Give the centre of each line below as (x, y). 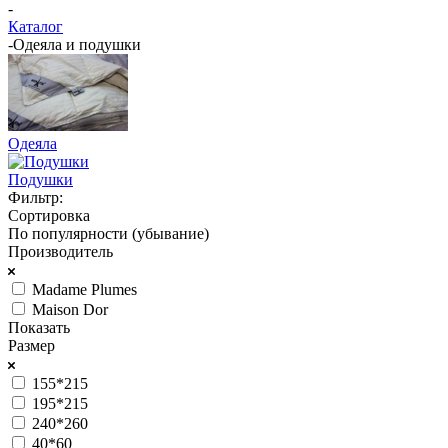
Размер (31, 345)
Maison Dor (70, 309)
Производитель (60, 251)
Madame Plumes (84, 289)
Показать (39, 327)
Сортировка (49, 215)
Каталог (35, 26)
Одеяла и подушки (77, 44)
